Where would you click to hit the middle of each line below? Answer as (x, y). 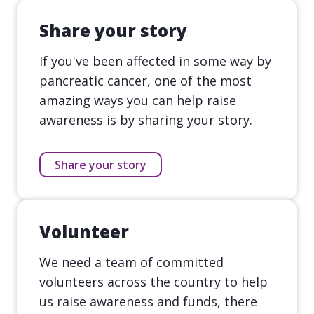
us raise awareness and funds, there (148, 301)
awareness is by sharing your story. (146, 120)
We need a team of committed (131, 262)
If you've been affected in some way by (155, 61)
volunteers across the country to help (153, 281)
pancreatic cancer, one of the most (145, 80)
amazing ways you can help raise (138, 100)
